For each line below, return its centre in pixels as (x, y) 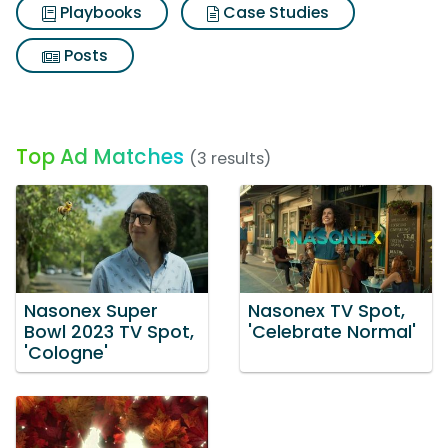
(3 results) (230, 158)
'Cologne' (66, 352)
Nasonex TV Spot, (326, 310)
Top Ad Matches (100, 156)
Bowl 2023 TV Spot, (109, 331)
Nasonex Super (91, 310)
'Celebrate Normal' (332, 331)
